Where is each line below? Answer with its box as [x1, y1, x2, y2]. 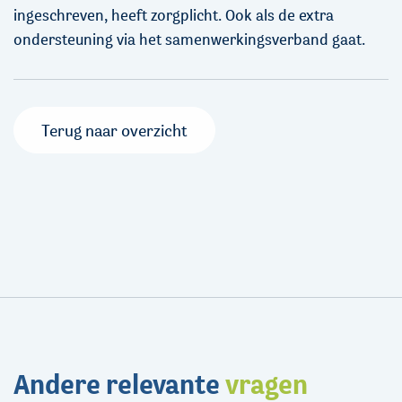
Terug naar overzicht [41, 119, 188, 141]
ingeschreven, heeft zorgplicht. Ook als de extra [13, 5, 334, 25]
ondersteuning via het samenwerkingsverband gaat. [13, 30, 369, 49]
